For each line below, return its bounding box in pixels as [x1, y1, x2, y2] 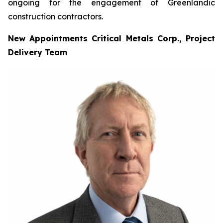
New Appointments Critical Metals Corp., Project [8, 33, 215, 43]
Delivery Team [8, 47, 67, 57]
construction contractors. [8, 11, 103, 21]
